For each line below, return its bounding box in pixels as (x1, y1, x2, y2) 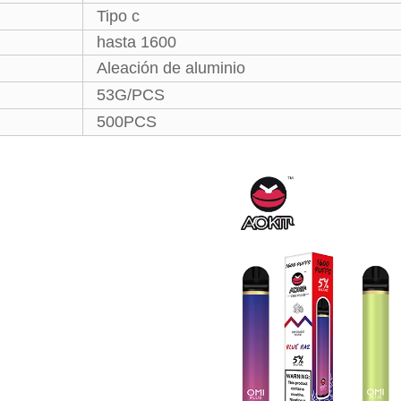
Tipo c (97, 7, 140, 25)
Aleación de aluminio (97, 59, 245, 77)
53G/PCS (97, 86, 165, 104)
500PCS (97, 113, 157, 131)
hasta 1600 (97, 33, 176, 51)
